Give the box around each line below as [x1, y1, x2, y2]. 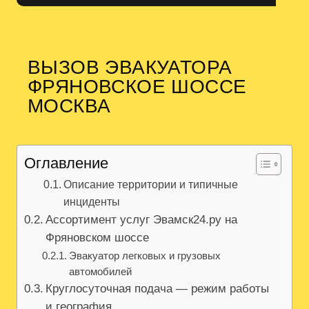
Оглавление [24, 154, 108, 172]
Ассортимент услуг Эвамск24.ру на [46, 213, 238, 227]
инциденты [63, 196, 120, 208]
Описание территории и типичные [63, 179, 238, 191]
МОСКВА [28, 94, 111, 117]
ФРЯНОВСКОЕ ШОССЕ [28, 75, 247, 97]
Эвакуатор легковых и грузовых [69, 250, 221, 262]
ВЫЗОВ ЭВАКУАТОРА [28, 56, 232, 78]
